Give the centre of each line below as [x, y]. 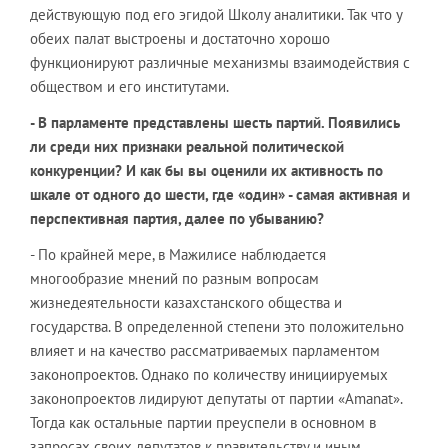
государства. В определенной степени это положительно [217, 326]
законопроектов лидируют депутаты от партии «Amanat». [216, 398]
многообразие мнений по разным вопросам [174, 278]
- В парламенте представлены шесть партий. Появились [215, 122]
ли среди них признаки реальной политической [187, 146]
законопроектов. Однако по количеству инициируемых [209, 374]
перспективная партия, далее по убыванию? [177, 218]
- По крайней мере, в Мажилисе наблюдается [178, 254]
